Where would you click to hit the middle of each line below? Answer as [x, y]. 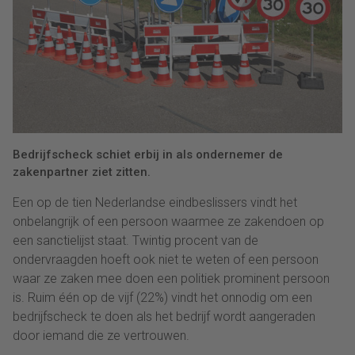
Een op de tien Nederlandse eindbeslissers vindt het [155, 203]
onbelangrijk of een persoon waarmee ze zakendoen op [168, 222]
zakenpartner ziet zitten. [82, 172]
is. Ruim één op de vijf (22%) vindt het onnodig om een [162, 298]
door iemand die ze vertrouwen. [101, 336]
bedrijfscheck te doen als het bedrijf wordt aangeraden [164, 317]
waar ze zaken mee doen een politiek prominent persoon [171, 279]
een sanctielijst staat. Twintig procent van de [136, 241]
